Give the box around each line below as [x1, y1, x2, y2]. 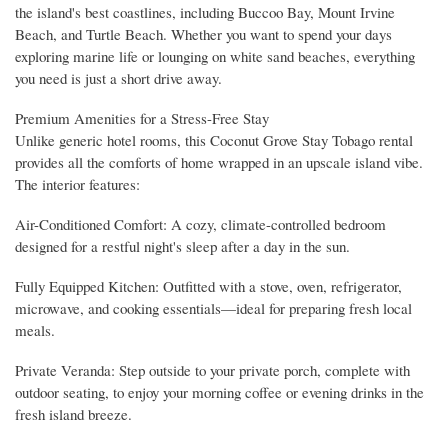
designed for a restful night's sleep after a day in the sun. [15, 236, 350, 257]
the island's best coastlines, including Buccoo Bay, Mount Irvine [15, 2, 395, 23]
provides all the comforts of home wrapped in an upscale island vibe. [15, 152, 423, 173]
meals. [15, 320, 55, 341]
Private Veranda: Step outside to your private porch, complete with [15, 360, 410, 381]
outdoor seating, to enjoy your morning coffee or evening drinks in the [15, 382, 424, 403]
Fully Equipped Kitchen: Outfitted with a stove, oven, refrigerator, [15, 276, 402, 297]
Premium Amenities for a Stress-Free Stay [15, 108, 269, 129]
